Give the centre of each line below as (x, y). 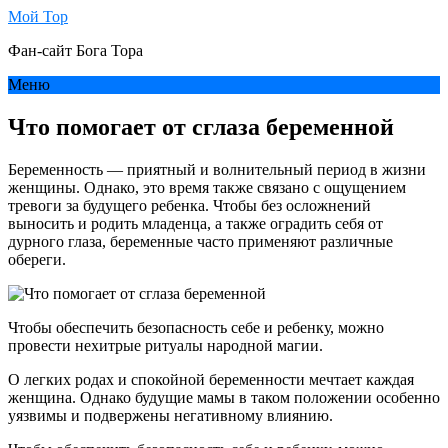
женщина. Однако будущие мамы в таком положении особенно (224, 397)
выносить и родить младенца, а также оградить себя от (195, 223)
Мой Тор (38, 16)
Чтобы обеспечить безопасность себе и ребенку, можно (196, 327)
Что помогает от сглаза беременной (201, 126)
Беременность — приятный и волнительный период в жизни (217, 169)
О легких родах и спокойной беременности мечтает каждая (211, 379)
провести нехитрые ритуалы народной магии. (165, 345)
